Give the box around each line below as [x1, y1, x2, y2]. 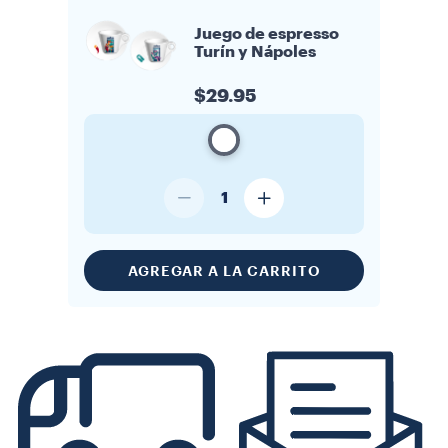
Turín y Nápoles [194, 44, 316, 60]
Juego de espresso [194, 26, 339, 42]
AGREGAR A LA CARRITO [127, 263, 321, 278]
